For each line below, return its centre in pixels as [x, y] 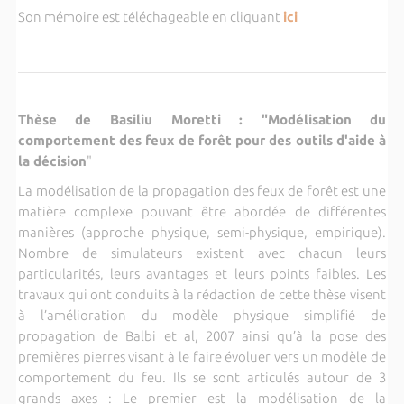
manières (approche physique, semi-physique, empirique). [202, 232]
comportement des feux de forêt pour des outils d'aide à [202, 140]
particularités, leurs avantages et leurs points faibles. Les [202, 273]
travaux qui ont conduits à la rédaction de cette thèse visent [202, 294]
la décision [52, 161]
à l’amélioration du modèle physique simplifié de [202, 315]
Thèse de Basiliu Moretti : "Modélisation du [202, 119]
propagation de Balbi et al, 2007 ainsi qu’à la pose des [202, 335]
